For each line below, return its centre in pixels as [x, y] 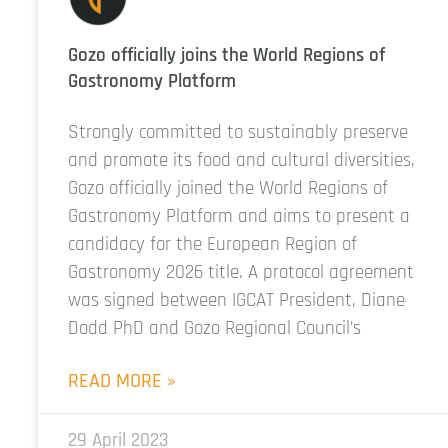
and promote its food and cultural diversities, [241, 160]
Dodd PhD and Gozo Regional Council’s [214, 328]
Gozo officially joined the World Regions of [228, 188]
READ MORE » [122, 381]
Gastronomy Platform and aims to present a [239, 216]
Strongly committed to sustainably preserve [238, 132]
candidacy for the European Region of [212, 244]
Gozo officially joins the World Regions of [226, 55]
